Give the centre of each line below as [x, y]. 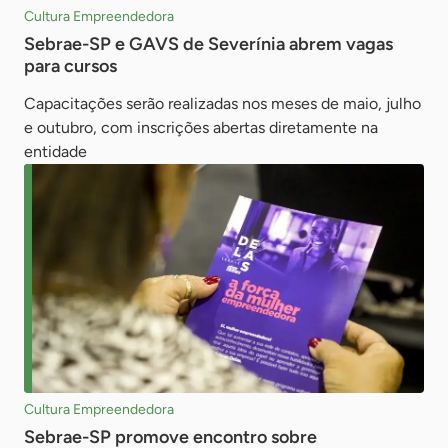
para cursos [70, 66]
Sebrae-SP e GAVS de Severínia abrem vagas [208, 44]
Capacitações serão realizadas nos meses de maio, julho [222, 104]
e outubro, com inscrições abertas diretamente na [201, 128]
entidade [55, 152]
